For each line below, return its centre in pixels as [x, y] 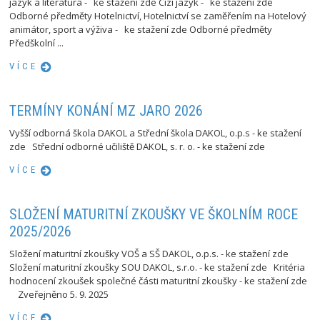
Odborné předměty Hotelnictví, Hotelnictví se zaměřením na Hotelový [158, 16]
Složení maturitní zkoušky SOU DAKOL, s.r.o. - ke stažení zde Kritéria [157, 267]
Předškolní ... [37, 43]
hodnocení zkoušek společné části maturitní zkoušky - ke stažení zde [159, 281]
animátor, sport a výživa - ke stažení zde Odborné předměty [141, 29]
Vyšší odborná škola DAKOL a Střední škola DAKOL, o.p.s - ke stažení [156, 133]
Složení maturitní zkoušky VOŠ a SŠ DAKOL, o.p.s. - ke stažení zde [151, 254]
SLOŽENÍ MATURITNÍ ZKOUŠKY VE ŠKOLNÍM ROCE [154, 214]
